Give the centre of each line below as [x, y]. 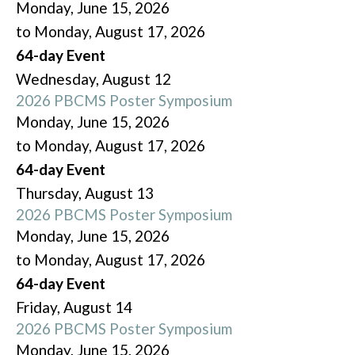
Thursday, [50, 193]
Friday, [40, 307]
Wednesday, [59, 79]
